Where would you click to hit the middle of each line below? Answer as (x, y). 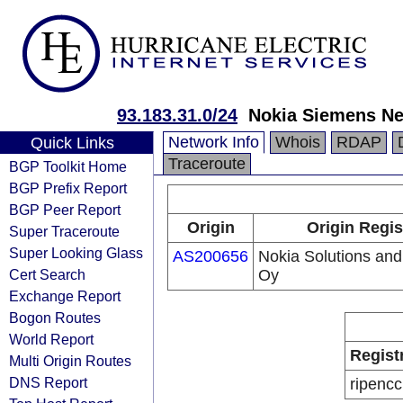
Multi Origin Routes (70, 361)
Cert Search (47, 274)
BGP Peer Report (65, 210)
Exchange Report (65, 296)
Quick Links (72, 143)
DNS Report (48, 382)
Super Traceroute (64, 231)
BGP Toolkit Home (68, 166)
